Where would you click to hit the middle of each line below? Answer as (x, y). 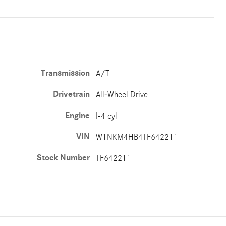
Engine (78, 116)
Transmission (66, 73)
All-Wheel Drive (122, 95)
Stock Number (64, 158)
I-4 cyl (107, 116)
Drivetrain (72, 94)
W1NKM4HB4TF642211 (137, 137)
